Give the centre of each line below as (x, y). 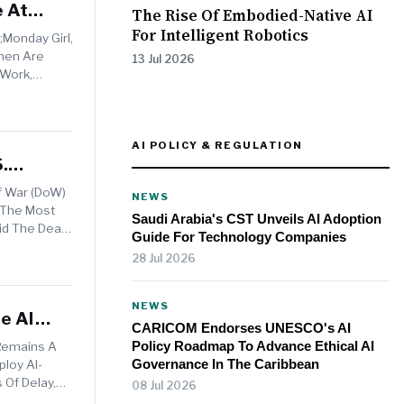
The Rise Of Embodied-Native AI (252, 16)
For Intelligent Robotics (220, 36)
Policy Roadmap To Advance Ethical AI (253, 346)
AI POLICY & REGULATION (217, 146)
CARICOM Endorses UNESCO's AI (241, 328)
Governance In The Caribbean (225, 364)
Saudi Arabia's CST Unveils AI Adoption (257, 219)
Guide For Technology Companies (239, 237)
